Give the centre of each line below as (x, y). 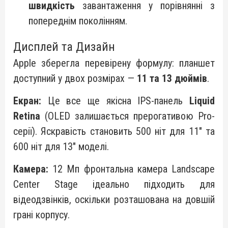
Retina (27, 116)
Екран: (27, 101)
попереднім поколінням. (78, 21)
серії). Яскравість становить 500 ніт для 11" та (114, 131)
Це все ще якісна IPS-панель (115, 101)
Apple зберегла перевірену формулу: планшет (114, 63)
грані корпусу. (41, 215)
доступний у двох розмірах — (75, 78)
